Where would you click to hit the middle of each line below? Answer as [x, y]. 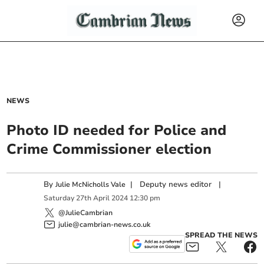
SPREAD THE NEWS [221, 235]
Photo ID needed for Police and [117, 130]
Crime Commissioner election [109, 149]
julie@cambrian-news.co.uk [105, 224]
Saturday [59, 198]
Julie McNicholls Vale [91, 184]
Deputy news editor [176, 184]
